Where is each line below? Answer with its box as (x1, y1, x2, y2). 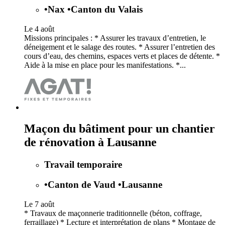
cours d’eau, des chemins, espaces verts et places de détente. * (24, 51, 220, 60)
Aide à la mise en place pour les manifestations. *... (24, 60, 186, 69)
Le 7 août (24, 200, 54, 209)
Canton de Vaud (48, 179, 118, 190)
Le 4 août (24, 24, 54, 33)
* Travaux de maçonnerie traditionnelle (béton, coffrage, (24, 209, 202, 218)
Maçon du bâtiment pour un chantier (24, 122, 215, 135)
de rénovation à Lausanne (24, 135, 157, 149)
